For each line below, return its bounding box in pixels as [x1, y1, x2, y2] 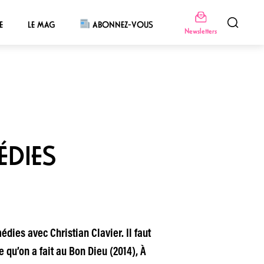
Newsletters [184, 25, 217, 36]
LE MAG [27, 19, 55, 30]
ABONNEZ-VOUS [90, 19, 154, 30]
